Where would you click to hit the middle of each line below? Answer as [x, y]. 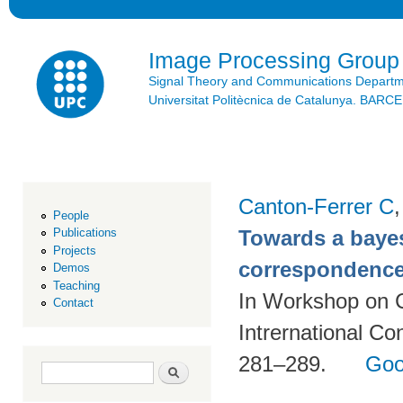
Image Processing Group [274, 60]
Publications [85, 233]
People [71, 215]
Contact [73, 303]
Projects [74, 250]
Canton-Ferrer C [316, 206]
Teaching [76, 285]
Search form [76, 367]
